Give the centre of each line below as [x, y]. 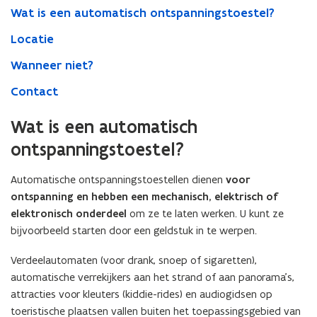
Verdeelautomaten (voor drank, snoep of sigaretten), [134, 260]
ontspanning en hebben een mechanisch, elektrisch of [144, 197]
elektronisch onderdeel [69, 214]
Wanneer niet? [52, 65]
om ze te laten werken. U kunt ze [205, 213]
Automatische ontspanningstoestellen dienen [118, 179]
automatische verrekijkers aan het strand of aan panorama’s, [152, 277]
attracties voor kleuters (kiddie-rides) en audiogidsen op [142, 294]
